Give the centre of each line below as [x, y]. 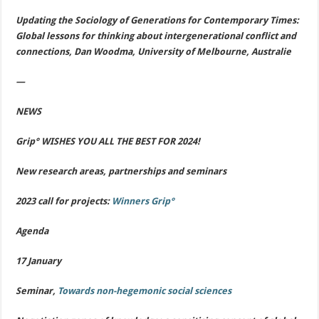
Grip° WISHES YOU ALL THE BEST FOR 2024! [108, 141]
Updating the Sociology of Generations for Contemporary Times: [158, 20]
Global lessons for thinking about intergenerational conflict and [156, 36]
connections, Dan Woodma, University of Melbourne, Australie [154, 52]
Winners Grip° [143, 201]
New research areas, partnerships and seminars [122, 171]
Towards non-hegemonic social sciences [146, 291]
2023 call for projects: [64, 201]
